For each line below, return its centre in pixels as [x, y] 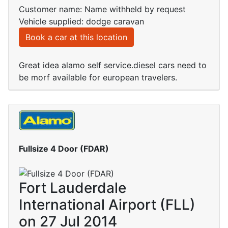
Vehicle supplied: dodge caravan [81, 22]
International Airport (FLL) [107, 205]
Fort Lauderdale [73, 188]
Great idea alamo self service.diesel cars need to [113, 65]
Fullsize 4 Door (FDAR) [64, 148]
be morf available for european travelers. [98, 78]
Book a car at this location [76, 37]
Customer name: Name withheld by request [102, 9]
